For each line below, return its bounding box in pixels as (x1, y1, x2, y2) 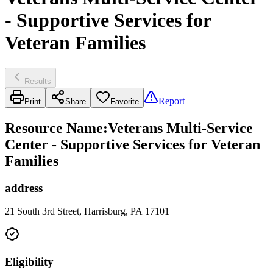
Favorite (110, 96, 139, 106)
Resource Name (5, 119, 103, 136)
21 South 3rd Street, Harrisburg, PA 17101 (5, 206, 169, 217)
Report (158, 95, 185, 106)
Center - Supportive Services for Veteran (5, 136, 260, 152)
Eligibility (5, 255, 54, 269)
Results (24, 76, 51, 86)
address (5, 181, 43, 194)
